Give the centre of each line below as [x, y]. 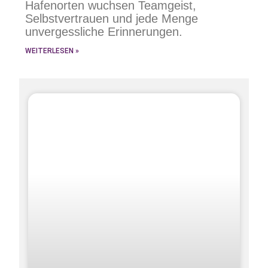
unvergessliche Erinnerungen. [104, 31]
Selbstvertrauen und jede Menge [112, 18]
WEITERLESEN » [52, 51]
